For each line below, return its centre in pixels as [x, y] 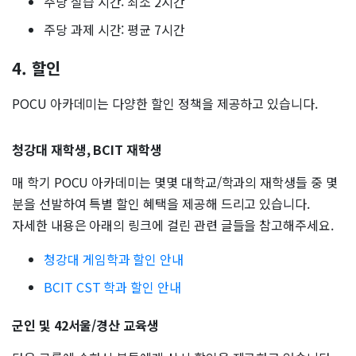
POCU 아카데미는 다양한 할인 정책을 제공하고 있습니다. [165, 104]
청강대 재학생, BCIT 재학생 [87, 150]
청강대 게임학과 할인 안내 [114, 259]
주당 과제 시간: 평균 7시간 [114, 30]
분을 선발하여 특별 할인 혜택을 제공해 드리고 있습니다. [161, 204]
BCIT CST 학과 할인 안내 [112, 287]
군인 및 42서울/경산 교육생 [85, 325]
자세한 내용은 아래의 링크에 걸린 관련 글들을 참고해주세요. [173, 225]
